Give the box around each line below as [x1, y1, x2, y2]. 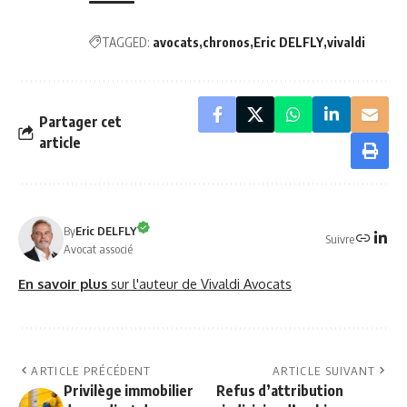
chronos [203, 35, 250, 51]
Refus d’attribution [216, 382, 343, 401]
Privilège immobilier [64, 382, 194, 401]
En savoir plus [18, 275, 111, 293]
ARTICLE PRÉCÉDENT [31, 363, 152, 379]
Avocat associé [64, 241, 133, 256]
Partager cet [39, 113, 122, 132]
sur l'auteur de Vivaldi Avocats [111, 275, 292, 293]
